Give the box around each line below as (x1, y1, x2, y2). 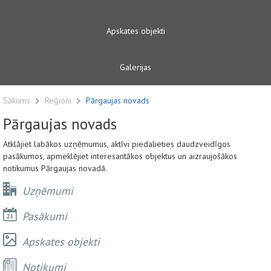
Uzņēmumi (16, 183, 73, 198)
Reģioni (45, 94, 74, 106)
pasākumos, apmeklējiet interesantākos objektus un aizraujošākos (3, 150, 237, 162)
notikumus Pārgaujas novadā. (3, 162, 107, 174)
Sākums (3, 94, 30, 106)
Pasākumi (16, 209, 67, 223)
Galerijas (120, 61, 151, 73)
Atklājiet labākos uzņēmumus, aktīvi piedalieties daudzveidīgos (3, 138, 230, 149)
